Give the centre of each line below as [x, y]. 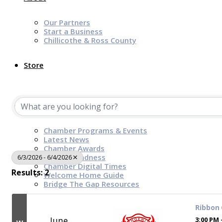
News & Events [51, 106]
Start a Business [73, 31]
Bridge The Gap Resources [91, 184]
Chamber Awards [74, 148]
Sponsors [41, 209]
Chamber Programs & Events [95, 130]
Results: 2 [30, 172]
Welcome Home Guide [84, 175]
